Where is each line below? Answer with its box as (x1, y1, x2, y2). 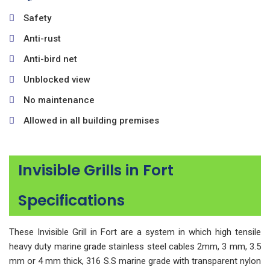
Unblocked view (24, 74, 90, 85)
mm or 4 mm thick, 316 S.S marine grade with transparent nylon (9, 256, 261, 266)
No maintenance (24, 95, 95, 105)
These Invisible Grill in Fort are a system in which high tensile (9, 227, 261, 237)
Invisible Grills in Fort (18, 160, 174, 181)
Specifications (18, 190, 125, 211)
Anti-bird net (24, 54, 77, 64)
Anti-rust (24, 33, 61, 44)
